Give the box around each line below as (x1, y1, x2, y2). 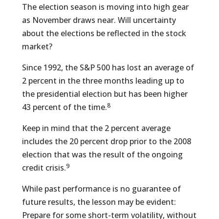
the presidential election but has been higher (22, 88, 188, 99)
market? (22, 41, 52, 52)
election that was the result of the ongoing (22, 149, 183, 160)
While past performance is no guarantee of (22, 183, 181, 194)
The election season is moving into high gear (22, 1, 189, 12)
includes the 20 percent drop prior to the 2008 (22, 136, 191, 147)
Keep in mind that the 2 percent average (22, 123, 171, 133)
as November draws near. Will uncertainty (22, 15, 176, 25)
